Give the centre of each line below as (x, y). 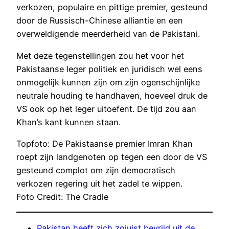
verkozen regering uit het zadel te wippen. (99, 183)
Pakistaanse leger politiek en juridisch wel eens (109, 69)
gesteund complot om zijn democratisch (96, 170)
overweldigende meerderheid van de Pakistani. (108, 34)
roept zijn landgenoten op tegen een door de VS (112, 157)
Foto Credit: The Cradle (62, 197)
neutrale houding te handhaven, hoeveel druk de (112, 95)
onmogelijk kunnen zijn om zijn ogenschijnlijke (108, 82)
